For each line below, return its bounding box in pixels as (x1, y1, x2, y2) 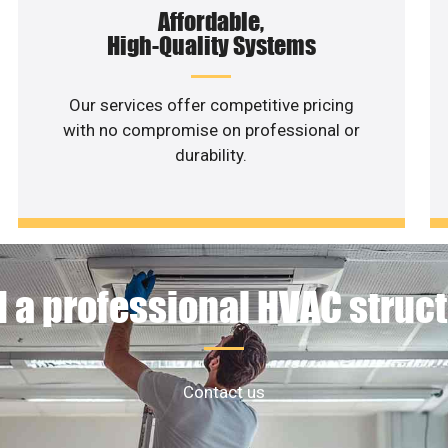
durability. (175, 144, 248, 165)
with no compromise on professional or (62, 119, 360, 140)
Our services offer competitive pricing (68, 94, 354, 115)
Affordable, (158, 6, 265, 36)
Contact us (183, 382, 265, 403)
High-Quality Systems (106, 30, 316, 60)
